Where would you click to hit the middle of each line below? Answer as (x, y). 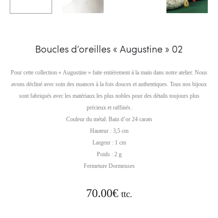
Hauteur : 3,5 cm (109, 131)
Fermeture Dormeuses (109, 166)
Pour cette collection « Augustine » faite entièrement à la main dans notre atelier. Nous (109, 73)
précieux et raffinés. (109, 108)
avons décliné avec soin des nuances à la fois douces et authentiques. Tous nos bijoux (109, 84)
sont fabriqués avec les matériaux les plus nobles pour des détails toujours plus (109, 96)
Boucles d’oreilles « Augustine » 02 (109, 49)
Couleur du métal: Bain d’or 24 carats (109, 119)
